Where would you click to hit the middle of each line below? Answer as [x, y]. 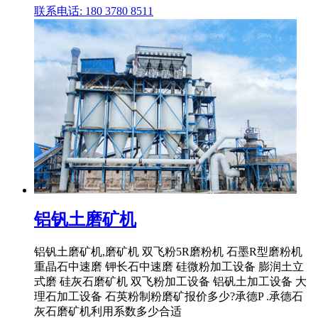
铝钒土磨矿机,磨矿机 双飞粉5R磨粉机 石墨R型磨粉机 [168, 251]
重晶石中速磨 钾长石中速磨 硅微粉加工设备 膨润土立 [169, 266]
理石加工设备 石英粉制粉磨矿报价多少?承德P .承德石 [169, 296]
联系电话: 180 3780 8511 [94, 11]
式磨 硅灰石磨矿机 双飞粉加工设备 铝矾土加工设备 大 [170, 281]
